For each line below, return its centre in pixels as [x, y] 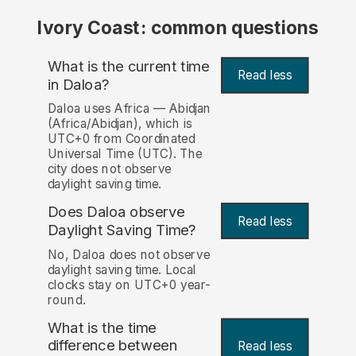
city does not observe [109, 169]
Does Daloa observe [116, 212]
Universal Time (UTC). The [125, 154]
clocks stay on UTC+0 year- [129, 284]
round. [66, 300]
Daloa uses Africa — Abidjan [129, 109]
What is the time [102, 327]
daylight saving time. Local [122, 269]
